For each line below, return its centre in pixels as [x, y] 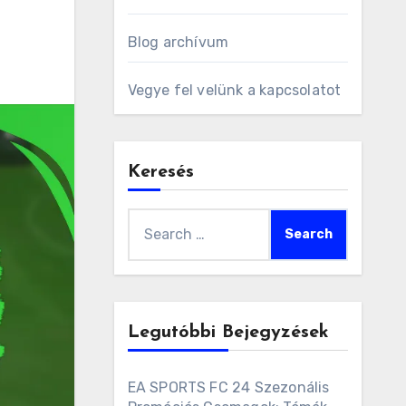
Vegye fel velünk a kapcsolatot [234, 90]
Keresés [160, 172]
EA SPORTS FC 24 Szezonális [228, 387]
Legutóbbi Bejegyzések [228, 333]
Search [150, 220]
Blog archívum [178, 42]
